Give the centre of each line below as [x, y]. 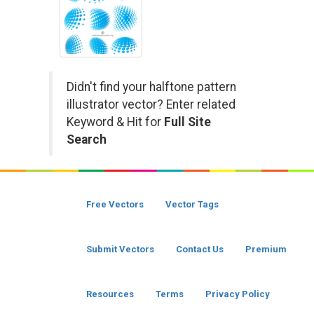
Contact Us [200, 249]
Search [87, 139]
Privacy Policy [238, 294]
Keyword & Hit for [115, 122]
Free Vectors [115, 204]
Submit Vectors [120, 249]
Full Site [187, 122]
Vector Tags [192, 204]
